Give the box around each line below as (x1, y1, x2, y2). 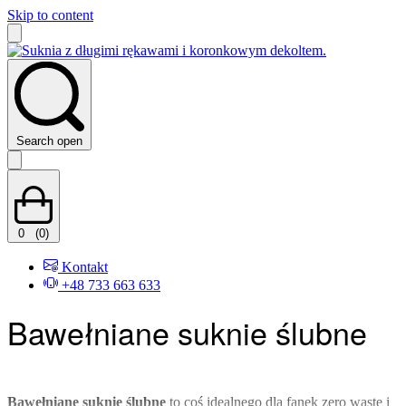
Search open (16, 134, 82, 148)
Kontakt (62, 259, 108, 275)
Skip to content (7, 7, 93, 23)
